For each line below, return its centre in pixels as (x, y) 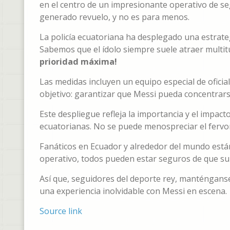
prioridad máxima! (78, 62)
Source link (61, 211)
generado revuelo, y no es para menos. (114, 17)
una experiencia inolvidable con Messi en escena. (133, 191)
